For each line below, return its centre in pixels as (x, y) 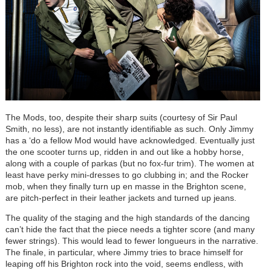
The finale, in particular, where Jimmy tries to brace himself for (124, 253)
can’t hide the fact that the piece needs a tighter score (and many (130, 230)
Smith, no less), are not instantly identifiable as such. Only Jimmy (129, 129)
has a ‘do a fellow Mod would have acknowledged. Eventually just (130, 141)
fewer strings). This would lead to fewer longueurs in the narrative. (132, 241)
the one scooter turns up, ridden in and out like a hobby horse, (124, 152)
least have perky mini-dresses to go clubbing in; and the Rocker (127, 175)
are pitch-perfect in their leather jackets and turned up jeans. (121, 198)
